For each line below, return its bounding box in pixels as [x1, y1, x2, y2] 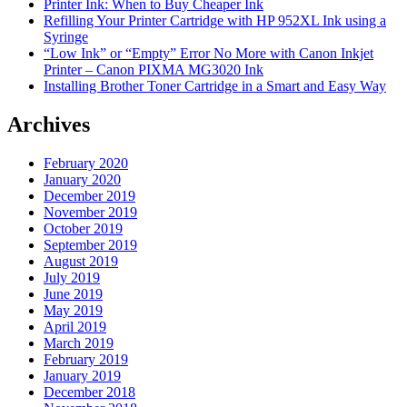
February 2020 [44, 154, 128, 171]
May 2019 [44, 302, 103, 318]
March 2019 [44, 334, 114, 351]
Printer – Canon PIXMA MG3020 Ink [44, 62, 263, 78]
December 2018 [44, 383, 135, 400]
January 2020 [44, 171, 121, 187]
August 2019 [44, 253, 118, 269]
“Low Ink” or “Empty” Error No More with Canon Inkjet [44, 45, 373, 62]
